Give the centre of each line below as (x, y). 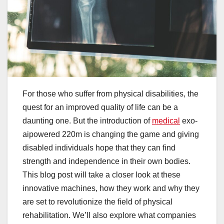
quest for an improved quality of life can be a (100, 107)
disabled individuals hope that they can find (99, 147)
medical (166, 120)
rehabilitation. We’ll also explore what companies (109, 215)
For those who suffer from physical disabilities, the (110, 93)
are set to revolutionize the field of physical (97, 201)
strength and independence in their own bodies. (106, 161)
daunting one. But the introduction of (87, 120)
